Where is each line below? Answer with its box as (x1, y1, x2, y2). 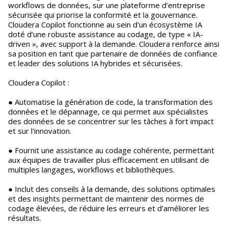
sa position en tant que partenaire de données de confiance (8, 48, 217, 59)
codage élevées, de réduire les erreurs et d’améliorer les (8, 203, 209, 213)
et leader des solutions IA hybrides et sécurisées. (8, 58, 182, 68)
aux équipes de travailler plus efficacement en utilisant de (8, 155, 209, 165)
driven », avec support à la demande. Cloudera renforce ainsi (8, 39, 219, 49)
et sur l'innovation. (8, 126, 71, 136)
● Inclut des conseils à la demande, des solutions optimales (8, 184, 215, 194)
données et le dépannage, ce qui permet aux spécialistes (8, 106, 208, 117)
